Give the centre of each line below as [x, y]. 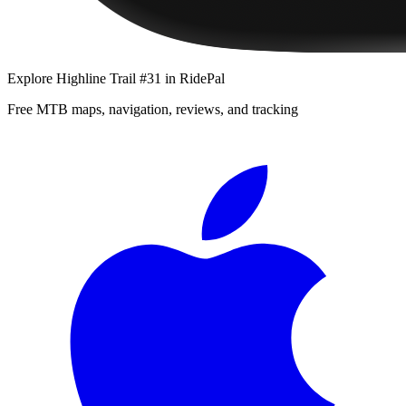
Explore [32, 78]
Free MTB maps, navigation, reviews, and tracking [153, 109]
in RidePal [193, 78]
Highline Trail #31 [109, 78]
